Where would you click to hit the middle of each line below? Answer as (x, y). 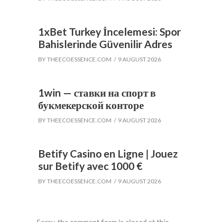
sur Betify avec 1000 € (90, 166)
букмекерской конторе (91, 105)
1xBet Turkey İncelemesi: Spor (110, 31)
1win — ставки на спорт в (97, 92)
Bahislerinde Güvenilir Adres (105, 44)
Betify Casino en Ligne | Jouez (108, 153)
